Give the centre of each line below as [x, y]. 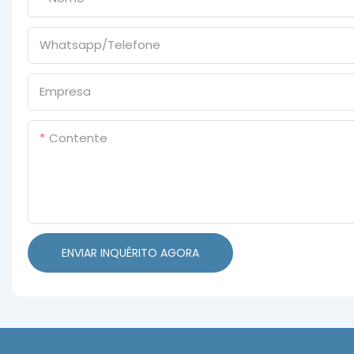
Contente [78, 138]
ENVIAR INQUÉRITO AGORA [130, 253]
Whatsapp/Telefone [100, 45]
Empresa [65, 92]
